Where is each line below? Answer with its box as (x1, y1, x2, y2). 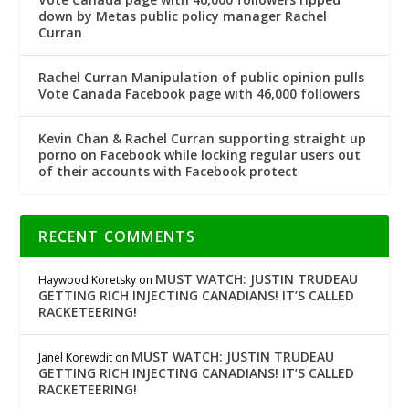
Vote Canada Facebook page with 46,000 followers (38, 85, 361, 103)
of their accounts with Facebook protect (38, 163, 299, 181)
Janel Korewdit (38, 350, 113, 366)
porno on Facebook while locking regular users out (38, 146, 362, 164)
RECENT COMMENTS (38, 226, 196, 247)
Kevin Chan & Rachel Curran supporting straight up (38, 130, 367, 148)
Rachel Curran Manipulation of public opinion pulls (38, 68, 365, 87)
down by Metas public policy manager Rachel (38, 7, 328, 26)
